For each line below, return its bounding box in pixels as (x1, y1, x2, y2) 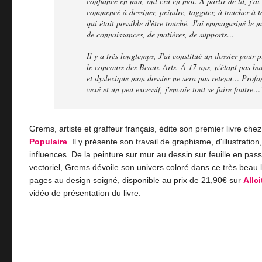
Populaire (29, 136, 67, 146)
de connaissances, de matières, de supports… (87, 29, 234, 40)
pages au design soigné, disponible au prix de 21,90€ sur (29, 175, 243, 185)
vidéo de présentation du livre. (29, 188, 141, 198)
